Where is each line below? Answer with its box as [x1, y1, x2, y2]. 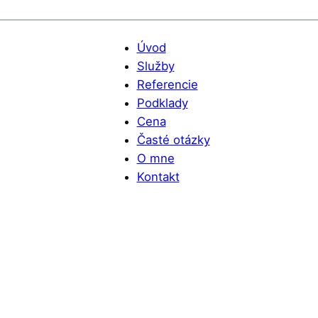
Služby [136, 59, 175, 74]
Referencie [136, 77, 198, 92]
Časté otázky [136, 133, 210, 148]
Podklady [136, 96, 188, 111]
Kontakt [136, 170, 180, 185]
